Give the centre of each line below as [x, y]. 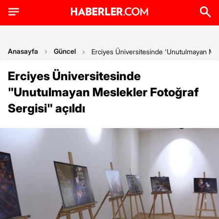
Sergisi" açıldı [46, 108]
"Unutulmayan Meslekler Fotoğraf [103, 92]
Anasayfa [23, 51]
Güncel [65, 51]
